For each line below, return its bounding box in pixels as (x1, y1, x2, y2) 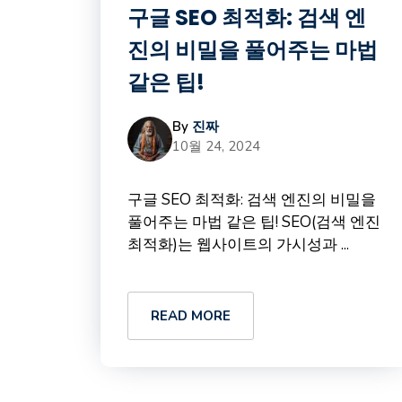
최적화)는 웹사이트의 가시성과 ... (127, 234, 349, 255)
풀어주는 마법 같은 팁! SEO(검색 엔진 (127, 212, 380, 232)
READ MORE (151, 307, 231, 325)
